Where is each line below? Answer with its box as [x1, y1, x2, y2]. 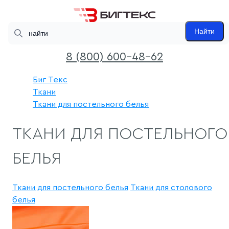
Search [8, 23, 31, 31]
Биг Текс [33, 76, 67, 84]
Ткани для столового [130, 183, 212, 192]
